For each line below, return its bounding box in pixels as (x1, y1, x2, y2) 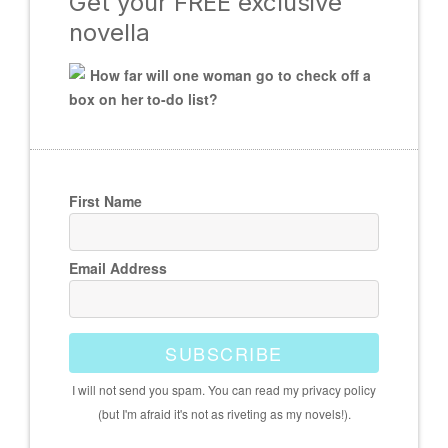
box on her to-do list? (68, 88, 218, 109)
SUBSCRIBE (165, 340, 283, 367)
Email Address (68, 258, 167, 279)
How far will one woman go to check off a (89, 64, 371, 85)
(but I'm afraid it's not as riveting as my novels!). (97, 405, 351, 423)
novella (68, 17, 150, 47)
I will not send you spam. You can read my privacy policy (72, 381, 376, 399)
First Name (68, 191, 142, 212)
